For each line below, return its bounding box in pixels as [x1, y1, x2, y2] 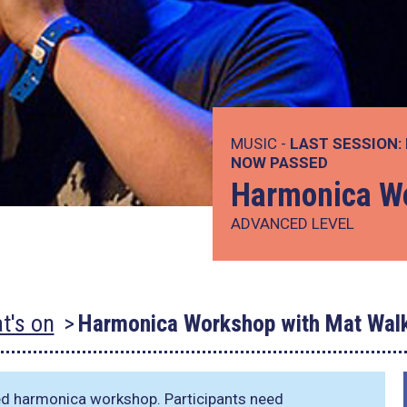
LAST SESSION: [290, 134, 402, 153]
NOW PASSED [231, 154, 328, 172]
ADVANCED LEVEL [231, 214, 354, 233]
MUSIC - [231, 134, 290, 153]
